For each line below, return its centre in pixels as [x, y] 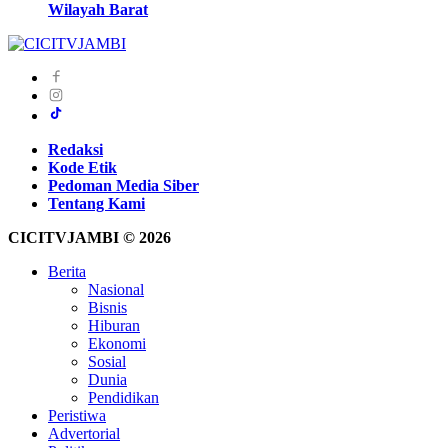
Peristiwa [77, 415]
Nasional [116, 289]
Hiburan [114, 325]
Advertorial [84, 433]
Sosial [107, 361]
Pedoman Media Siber [123, 185]
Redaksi [75, 149]
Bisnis [107, 307]
